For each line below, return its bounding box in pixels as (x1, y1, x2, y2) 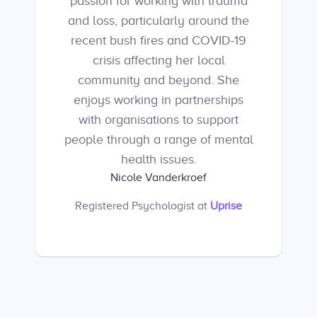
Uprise (210, 200, 242, 212)
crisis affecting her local (92, 53, 225, 67)
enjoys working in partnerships (74, 93, 243, 107)
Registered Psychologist (75, 200, 195, 212)
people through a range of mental (64, 132, 253, 146)
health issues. (120, 152, 197, 166)
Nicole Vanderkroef (110, 171, 207, 184)
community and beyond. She (78, 73, 239, 87)
